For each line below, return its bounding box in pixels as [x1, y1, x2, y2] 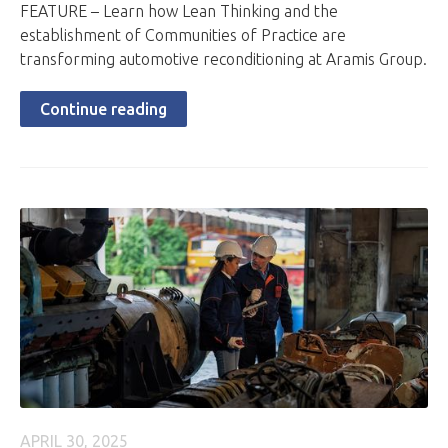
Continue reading [40, 100, 167, 118]
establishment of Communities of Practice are [20, 26, 346, 44]
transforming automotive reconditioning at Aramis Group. [20, 50, 427, 68]
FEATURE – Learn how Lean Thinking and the [20, 2, 338, 20]
